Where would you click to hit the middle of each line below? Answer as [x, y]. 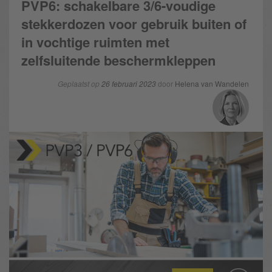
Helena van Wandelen [212, 83]
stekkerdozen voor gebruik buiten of [134, 24]
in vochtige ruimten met [95, 42]
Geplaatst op [80, 83]
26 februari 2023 [129, 83]
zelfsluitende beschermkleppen [118, 60]
